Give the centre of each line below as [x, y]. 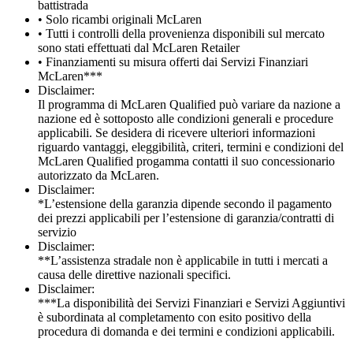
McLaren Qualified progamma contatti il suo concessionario [186, 161]
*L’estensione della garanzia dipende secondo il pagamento [185, 203]
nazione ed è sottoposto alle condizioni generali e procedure [186, 118]
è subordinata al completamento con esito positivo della [175, 317]
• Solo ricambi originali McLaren [120, 19]
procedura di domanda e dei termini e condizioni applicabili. [186, 331]
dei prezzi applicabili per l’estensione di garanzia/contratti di [186, 217]
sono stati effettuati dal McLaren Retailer [139, 47]
